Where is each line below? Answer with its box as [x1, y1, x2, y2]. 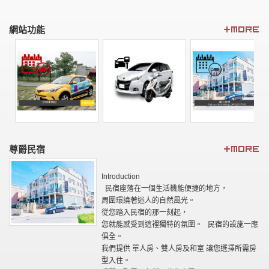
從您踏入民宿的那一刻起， [101, 208, 188, 217]
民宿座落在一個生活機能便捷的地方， [101, 184, 228, 193]
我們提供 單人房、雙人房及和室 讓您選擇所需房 [101, 244, 256, 253]
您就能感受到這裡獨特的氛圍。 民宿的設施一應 [101, 220, 258, 229]
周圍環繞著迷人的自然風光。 [101, 196, 195, 205]
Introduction [101, 172, 140, 181]
